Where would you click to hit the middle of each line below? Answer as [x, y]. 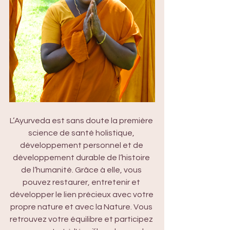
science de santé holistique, [82, 133]
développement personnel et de [82, 145]
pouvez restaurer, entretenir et [82, 182]
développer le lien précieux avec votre [82, 195]
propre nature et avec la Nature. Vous [82, 207]
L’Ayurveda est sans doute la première [82, 121]
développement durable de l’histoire [82, 158]
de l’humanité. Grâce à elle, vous [82, 170]
